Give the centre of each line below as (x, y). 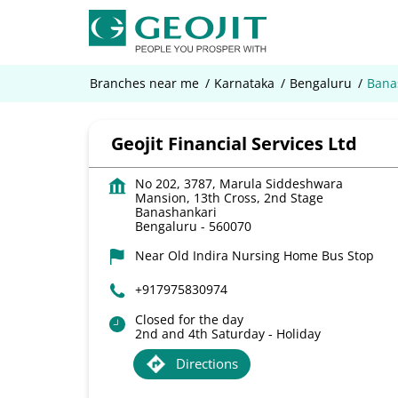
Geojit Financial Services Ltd (234, 144)
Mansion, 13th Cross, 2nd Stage (229, 198)
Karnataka (244, 84)
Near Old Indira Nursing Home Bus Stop (254, 256)
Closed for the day (189, 320)
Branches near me (144, 84)
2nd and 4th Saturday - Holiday (227, 334)
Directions (207, 363)
